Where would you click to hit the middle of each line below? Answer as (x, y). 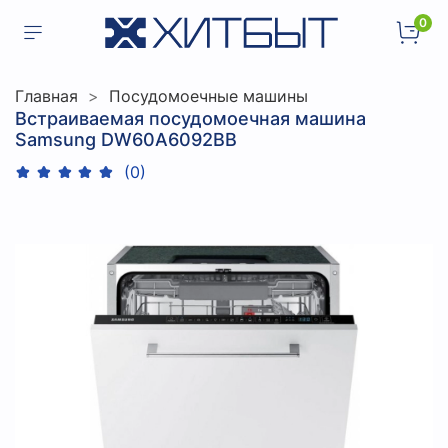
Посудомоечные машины (208, 95)
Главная (46, 95)
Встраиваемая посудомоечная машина (190, 118)
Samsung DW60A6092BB (126, 139)
